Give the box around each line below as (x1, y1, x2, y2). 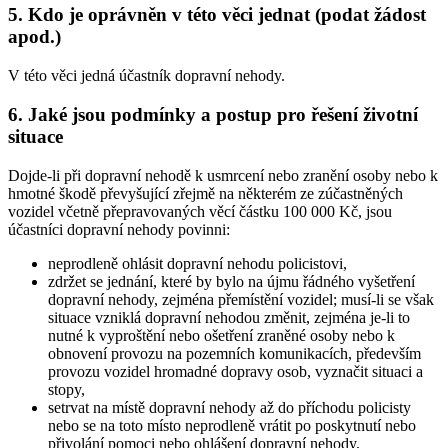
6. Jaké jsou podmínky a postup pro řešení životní (8, 103, 418, 125)
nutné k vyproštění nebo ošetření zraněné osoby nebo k (48, 326, 395, 344)
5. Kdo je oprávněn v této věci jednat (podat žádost (8, 4, 426, 26)
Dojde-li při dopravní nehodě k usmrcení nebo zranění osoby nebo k (8, 166, 438, 184)
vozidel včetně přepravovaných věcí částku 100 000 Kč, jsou (8, 202, 392, 220)
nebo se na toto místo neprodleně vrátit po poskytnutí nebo (48, 416, 416, 434)
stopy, (48, 380, 85, 398)
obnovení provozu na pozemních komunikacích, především (48, 344, 421, 362)
